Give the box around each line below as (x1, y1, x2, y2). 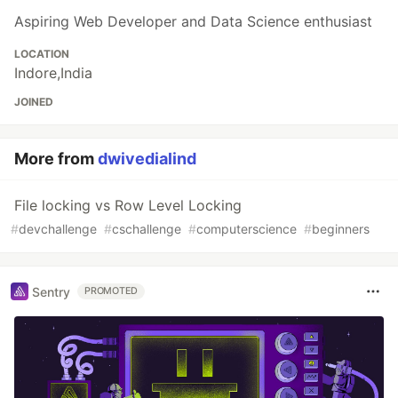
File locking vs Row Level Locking (14, 196, 242, 215)
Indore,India (14, 64, 92, 83)
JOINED (14, 95, 53, 109)
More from (14, 149, 98, 169)
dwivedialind (98, 149, 196, 169)
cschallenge (112, 221, 181, 237)
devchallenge (19, 221, 97, 237)
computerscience (196, 221, 297, 237)
